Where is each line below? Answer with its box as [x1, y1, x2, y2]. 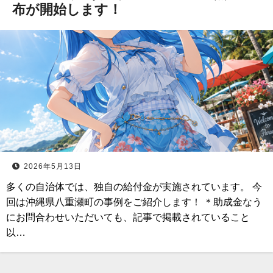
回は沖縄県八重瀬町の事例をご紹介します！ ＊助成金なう [6, 197, 262, 207]
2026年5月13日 [24, 162, 82, 171]
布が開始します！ [12, 1, 122, 18]
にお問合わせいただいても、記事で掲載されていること [6, 212, 250, 222]
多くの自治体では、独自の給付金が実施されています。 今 [6, 182, 262, 192]
